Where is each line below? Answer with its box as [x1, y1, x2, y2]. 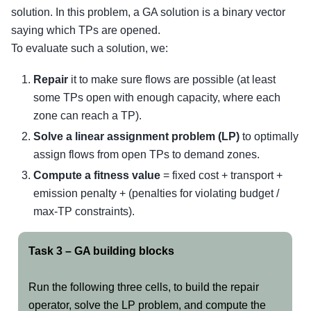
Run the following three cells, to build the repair [28, 280, 259, 293]
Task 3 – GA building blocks [28, 244, 174, 257]
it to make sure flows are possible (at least [68, 73, 276, 85]
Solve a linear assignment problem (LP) [33, 130, 239, 142]
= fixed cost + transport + [160, 169, 283, 181]
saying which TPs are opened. [11, 24, 160, 37]
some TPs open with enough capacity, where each [33, 91, 280, 103]
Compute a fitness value [33, 169, 160, 181]
